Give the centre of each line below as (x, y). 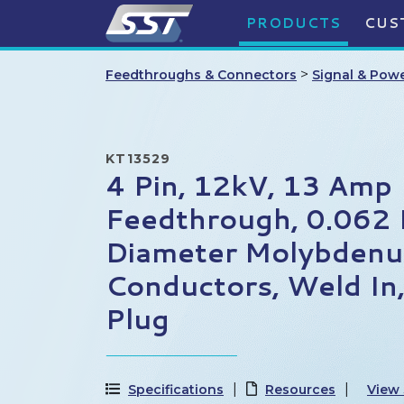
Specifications (176, 390)
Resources (300, 390)
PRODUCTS (294, 23)
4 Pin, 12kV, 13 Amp (249, 185)
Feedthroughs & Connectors (201, 75)
